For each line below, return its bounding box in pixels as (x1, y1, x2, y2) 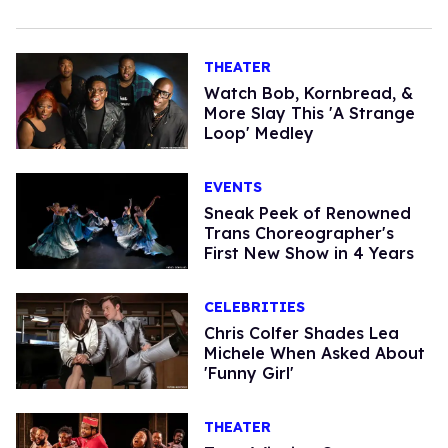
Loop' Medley (203, 122, 314, 143)
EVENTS (203, 177, 262, 196)
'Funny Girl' (203, 362, 294, 383)
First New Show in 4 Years (203, 242, 414, 263)
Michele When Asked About (203, 342, 425, 363)
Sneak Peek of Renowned (203, 202, 411, 223)
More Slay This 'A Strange (203, 102, 415, 123)
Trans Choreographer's (203, 222, 394, 243)
